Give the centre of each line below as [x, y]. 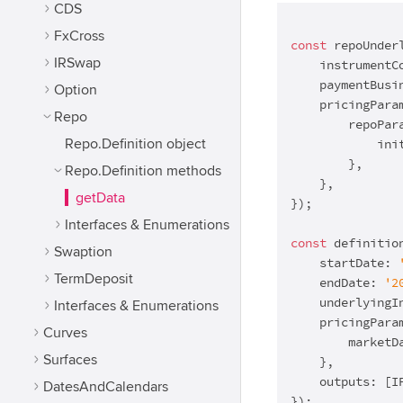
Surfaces [70, 360]
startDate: [345, 264]
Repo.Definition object [135, 144]
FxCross [79, 36]
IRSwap [77, 63]
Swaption [83, 252]
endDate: [337, 283]
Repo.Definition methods [143, 171]
